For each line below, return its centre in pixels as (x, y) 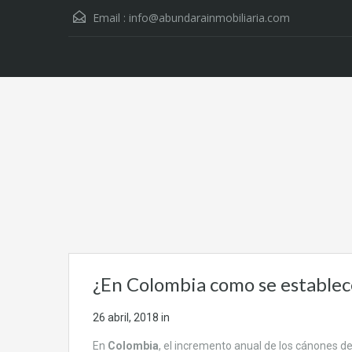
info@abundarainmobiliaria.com (209, 18)
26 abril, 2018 (126, 318)
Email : (109, 18)
